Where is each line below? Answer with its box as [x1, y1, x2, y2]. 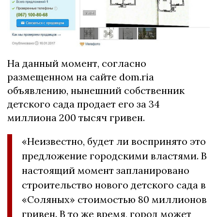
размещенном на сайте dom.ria [7, 71, 154, 83]
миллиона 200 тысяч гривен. [7, 111, 145, 124]
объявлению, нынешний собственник [7, 84, 185, 97]
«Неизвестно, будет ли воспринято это [22, 135, 206, 148]
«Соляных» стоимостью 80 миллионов [22, 193, 207, 206]
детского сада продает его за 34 [7, 98, 160, 110]
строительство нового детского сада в [22, 179, 206, 191]
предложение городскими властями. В [22, 150, 207, 162]
